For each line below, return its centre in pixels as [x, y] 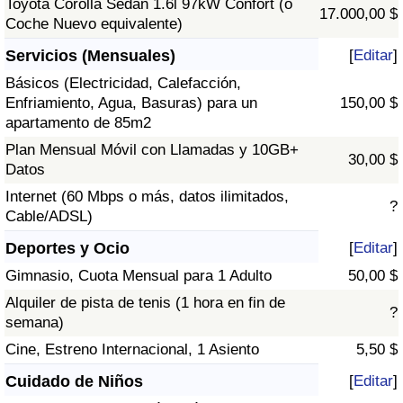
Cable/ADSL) [49, 217]
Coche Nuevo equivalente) [94, 24]
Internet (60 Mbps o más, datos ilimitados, [147, 197]
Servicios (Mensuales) [90, 56]
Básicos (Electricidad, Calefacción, [123, 84]
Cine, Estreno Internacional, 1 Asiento [132, 350]
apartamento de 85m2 [78, 123]
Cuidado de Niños [74, 382]
